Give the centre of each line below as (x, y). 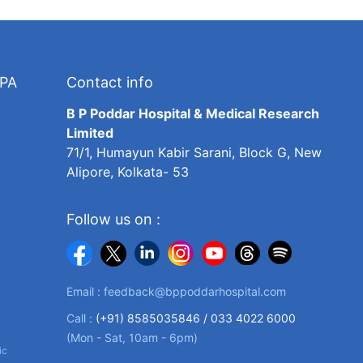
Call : (81, 318)
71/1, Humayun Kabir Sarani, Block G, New (194, 152)
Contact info (110, 82)
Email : (85, 291)
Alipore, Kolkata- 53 (128, 171)
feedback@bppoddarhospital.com (195, 291)
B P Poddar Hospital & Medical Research (193, 113)
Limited (90, 132)
